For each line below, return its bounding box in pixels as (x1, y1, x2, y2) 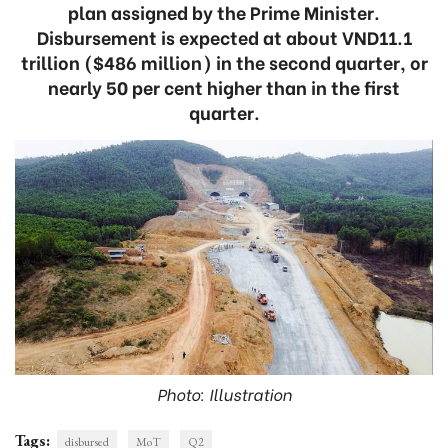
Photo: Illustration (156, 381, 292, 405)
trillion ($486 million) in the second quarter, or (20, 48, 428, 75)
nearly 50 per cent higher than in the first (48, 73, 400, 100)
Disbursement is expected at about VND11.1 (36, 23, 412, 50)
